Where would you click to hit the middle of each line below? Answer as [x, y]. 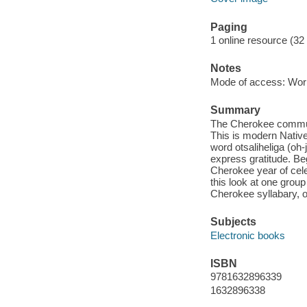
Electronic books [247, 235]
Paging [229, 27]
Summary [235, 110]
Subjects [233, 222]
